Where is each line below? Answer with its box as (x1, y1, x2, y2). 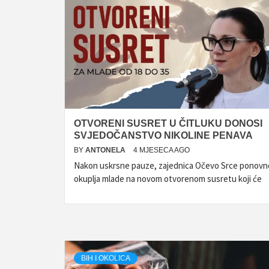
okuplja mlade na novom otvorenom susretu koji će (74, 173, 262, 184)
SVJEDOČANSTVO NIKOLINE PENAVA (74, 130, 253, 141)
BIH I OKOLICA (81, 254, 130, 262)
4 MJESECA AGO (133, 146, 190, 154)
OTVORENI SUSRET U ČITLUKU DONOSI (74, 118, 262, 128)
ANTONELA (85, 146, 127, 154)
